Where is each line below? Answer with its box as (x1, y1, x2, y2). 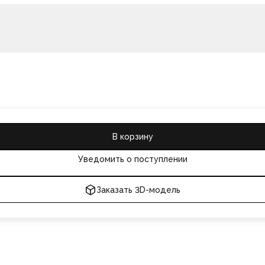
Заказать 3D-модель (96, 185, 180, 195)
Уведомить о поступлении (77, 154, 188, 164)
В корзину (112, 131, 153, 141)
